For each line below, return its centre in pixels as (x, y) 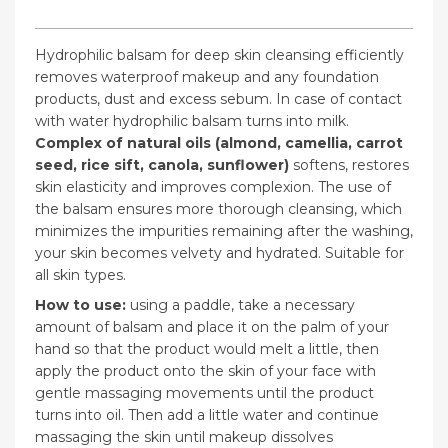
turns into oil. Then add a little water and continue (207, 415)
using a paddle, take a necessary (242, 305)
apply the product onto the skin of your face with (205, 371)
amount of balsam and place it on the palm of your (212, 327)
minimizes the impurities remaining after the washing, (224, 231)
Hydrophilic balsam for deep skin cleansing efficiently (219, 55)
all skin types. (80, 275)
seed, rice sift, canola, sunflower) (164, 165)
